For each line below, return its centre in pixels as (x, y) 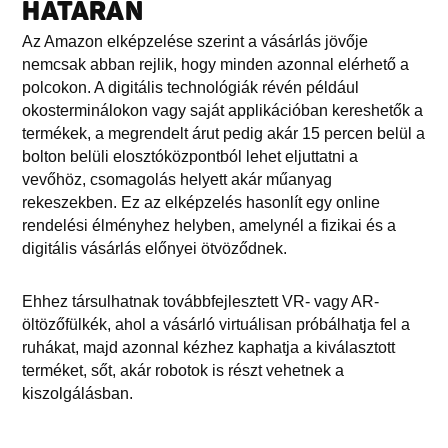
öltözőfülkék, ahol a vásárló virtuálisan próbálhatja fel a (216, 325)
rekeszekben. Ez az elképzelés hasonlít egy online (201, 203)
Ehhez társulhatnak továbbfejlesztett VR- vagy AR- (201, 302)
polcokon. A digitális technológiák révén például (191, 88)
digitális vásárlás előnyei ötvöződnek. (155, 249)
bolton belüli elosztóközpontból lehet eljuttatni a (190, 157)
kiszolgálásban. (78, 394)
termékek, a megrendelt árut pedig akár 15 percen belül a (224, 134)
